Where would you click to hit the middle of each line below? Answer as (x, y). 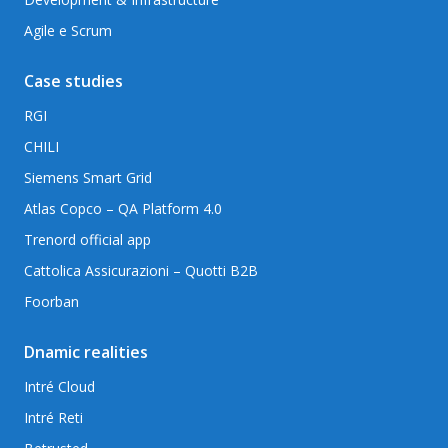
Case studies (73, 81)
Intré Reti (53, 417)
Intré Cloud (59, 386)
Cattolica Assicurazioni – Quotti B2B (141, 270)
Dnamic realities (86, 352)
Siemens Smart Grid (88, 177)
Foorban (51, 301)
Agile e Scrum (68, 30)
